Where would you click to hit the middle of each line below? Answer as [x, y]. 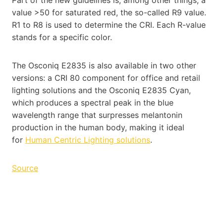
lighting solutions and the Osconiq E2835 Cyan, [101, 90]
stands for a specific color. [62, 37]
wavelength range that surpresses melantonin [97, 115]
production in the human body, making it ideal [98, 127]
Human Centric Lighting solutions [88, 139]
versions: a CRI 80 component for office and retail [106, 78]
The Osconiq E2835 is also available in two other [104, 65]
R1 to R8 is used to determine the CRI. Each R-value [109, 25]
